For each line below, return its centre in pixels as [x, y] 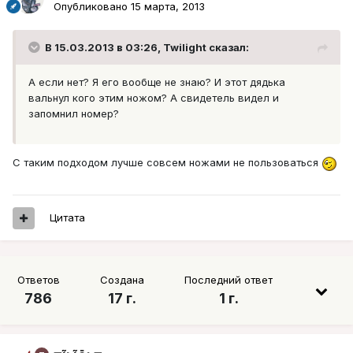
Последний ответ [229, 280]
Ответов [38, 280]
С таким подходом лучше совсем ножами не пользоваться [167, 163]
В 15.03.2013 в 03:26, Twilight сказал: [147, 48]
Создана [122, 280]
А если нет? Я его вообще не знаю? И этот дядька [157, 82]
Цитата [67, 218]
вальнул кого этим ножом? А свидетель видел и [154, 98]
